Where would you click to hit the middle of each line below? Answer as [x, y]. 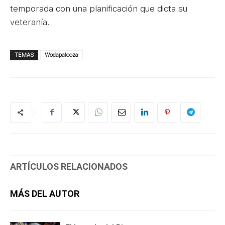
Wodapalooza [62, 55]
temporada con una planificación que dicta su [99, 8]
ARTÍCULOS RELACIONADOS [69, 166]
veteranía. [30, 22]
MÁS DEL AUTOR [45, 193]
